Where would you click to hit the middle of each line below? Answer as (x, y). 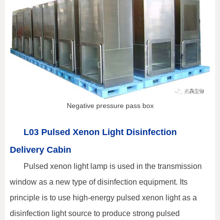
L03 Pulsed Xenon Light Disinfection (100, 132)
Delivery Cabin (41, 150)
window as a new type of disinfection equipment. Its (99, 182)
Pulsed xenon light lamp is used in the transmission (113, 166)
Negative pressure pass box (110, 106)
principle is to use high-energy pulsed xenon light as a (103, 198)
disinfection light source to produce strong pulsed (95, 214)
